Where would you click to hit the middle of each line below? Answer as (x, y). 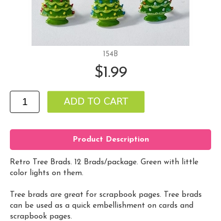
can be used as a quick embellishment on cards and (102, 205)
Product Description (110, 140)
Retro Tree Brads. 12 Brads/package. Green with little (104, 162)
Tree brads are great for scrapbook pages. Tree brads (106, 195)
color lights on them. (47, 173)
